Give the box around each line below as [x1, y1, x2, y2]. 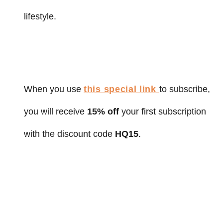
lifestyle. [24, 11, 56, 21]
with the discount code [24, 128, 115, 139]
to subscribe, [159, 84, 210, 94]
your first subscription [121, 106, 206, 116]
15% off [87, 106, 121, 116]
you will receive [24, 106, 87, 116]
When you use [24, 84, 84, 94]
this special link [84, 84, 159, 94]
